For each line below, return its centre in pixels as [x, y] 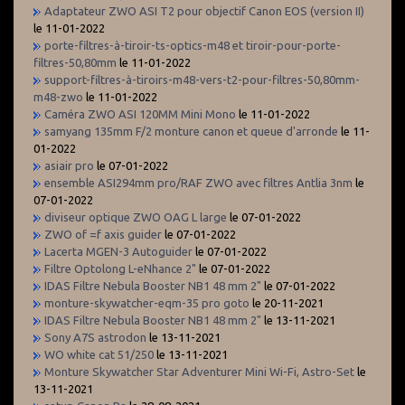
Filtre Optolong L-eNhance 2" [120, 269]
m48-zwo [58, 97]
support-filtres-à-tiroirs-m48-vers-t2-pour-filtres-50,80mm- [202, 80]
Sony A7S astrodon [95, 338]
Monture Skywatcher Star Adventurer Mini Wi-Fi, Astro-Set [199, 372]
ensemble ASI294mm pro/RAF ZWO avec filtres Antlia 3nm [200, 183]
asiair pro [69, 166]
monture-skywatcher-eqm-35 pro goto [147, 303]
